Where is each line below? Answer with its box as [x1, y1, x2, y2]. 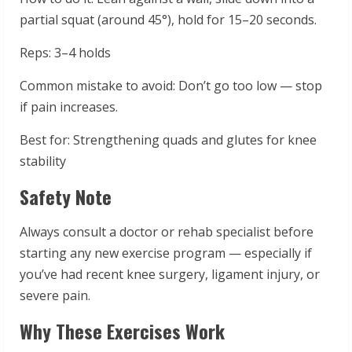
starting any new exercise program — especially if [20, 244, 312, 262]
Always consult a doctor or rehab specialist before [20, 222, 313, 240]
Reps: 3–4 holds [20, 43, 111, 61]
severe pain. [20, 286, 90, 304]
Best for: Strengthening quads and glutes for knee [20, 130, 317, 148]
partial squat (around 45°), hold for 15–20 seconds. [20, 10, 317, 28]
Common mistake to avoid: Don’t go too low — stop [20, 76, 322, 94]
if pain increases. [20, 97, 118, 115]
